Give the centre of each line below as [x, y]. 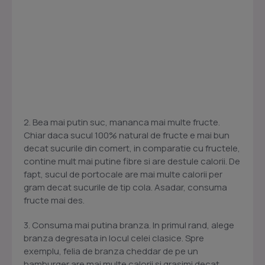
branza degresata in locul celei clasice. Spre [114, 238]
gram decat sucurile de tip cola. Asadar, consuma [125, 188]
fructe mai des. [54, 201]
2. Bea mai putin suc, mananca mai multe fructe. [122, 122]
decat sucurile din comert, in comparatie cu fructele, [132, 148]
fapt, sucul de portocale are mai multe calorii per [123, 174]
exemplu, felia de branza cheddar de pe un [111, 251]
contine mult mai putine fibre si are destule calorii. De [132, 161]
